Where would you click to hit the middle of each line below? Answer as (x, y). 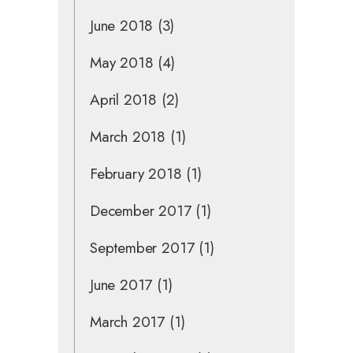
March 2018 (128, 136)
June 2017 (121, 284)
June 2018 (122, 25)
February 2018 (136, 173)
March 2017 (128, 321)
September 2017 (142, 247)
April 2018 (124, 99)
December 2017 (141, 210)
